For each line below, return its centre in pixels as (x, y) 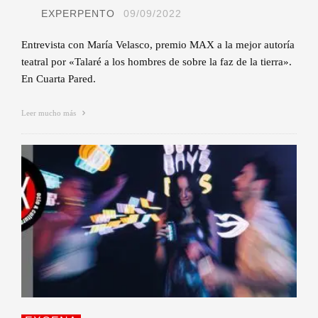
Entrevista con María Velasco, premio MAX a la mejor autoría (158, 44)
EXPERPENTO (78, 13)
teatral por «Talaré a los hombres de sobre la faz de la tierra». (157, 61)
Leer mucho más (50, 113)
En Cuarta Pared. (59, 78)
